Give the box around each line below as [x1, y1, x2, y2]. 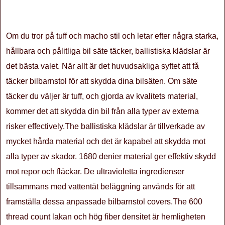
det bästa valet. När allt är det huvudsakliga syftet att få [6, 62, 199, 70]
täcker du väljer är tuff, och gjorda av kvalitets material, [6, 92, 198, 100]
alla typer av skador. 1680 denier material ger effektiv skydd [6, 152, 216, 161]
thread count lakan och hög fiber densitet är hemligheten [6, 212, 205, 221]
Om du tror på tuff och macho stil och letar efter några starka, [6, 32, 218, 40]
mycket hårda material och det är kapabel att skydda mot [6, 137, 205, 146]
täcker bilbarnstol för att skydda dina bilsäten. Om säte [6, 77, 197, 85]
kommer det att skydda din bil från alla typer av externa [6, 107, 199, 116]
